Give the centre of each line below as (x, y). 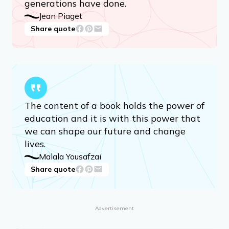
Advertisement (114, 208)
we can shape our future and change (105, 131)
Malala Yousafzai (70, 156)
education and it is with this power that (112, 118)
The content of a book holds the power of (114, 105)
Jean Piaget (61, 16)
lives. (35, 144)
